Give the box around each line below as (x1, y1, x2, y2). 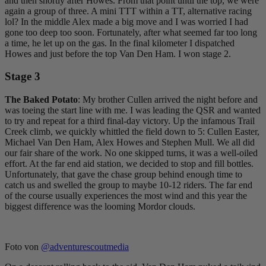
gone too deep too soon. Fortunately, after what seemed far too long (5, 27, 257, 37)
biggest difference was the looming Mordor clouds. (5, 201, 195, 212)
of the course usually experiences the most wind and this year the (5, 191, 247, 201)
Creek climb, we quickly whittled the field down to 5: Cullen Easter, (5, 126, 259, 137)
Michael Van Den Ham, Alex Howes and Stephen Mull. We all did (5, 137, 255, 148)
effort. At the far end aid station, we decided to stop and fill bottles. (5, 159, 254, 169)
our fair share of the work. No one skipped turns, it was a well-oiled (5, 148, 258, 159)
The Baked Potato (5, 94, 78, 105)
